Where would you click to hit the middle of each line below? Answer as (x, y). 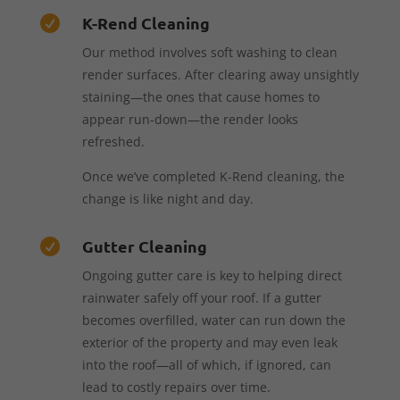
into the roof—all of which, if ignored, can (206, 364)
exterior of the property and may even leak (209, 342)
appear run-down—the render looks (190, 119)
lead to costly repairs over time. (176, 387)
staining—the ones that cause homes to (200, 96)
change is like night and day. (167, 198)
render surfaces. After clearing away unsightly (220, 74)
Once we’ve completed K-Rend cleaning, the (213, 176)
